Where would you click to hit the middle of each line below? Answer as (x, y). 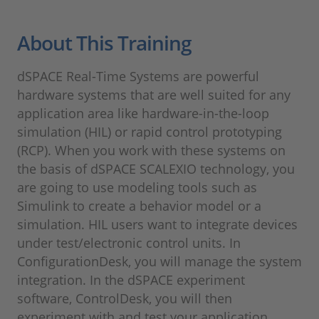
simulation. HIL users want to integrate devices (157, 225)
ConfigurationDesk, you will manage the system (159, 262)
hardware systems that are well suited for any (154, 95)
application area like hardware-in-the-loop (143, 114)
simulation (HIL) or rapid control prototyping (150, 132)
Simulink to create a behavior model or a (139, 206)
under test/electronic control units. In (129, 243)
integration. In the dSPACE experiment (131, 280)
